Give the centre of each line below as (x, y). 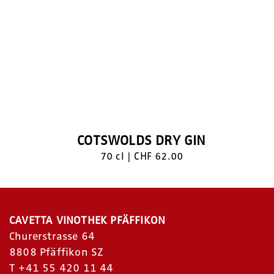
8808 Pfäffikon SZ (57, 252)
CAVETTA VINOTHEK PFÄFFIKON (87, 220)
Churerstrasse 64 (52, 236)
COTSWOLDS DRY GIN (142, 141)
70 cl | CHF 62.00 (142, 157)
